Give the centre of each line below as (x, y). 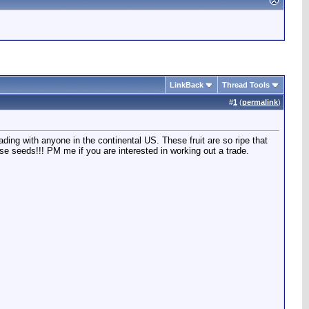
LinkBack (187, 85)
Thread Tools (246, 85)
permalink (260, 102)
